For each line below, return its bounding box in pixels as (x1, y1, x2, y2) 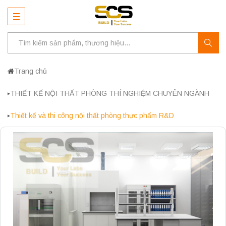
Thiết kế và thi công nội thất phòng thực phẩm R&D (10, 111, 174, 120)
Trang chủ (14, 67, 47, 75)
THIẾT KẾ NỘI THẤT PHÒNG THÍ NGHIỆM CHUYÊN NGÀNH (10, 89, 209, 97)
